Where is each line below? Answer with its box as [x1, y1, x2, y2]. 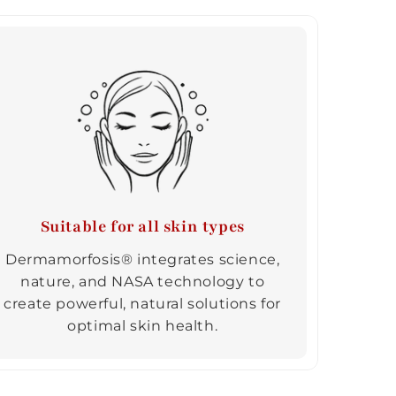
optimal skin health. [67, 316, 218, 334]
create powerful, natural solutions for [4, 294, 282, 312]
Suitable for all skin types [40, 215, 245, 237]
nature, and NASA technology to [20, 272, 265, 290]
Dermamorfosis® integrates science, [5, 250, 280, 268]
